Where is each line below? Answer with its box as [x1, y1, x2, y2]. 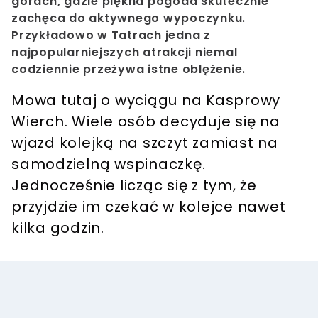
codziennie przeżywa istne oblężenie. [11, 61, 246, 78]
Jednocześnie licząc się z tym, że [11, 175, 257, 196]
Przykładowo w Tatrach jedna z [11, 27, 211, 44]
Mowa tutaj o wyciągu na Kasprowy [11, 90, 280, 111]
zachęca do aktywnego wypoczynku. [11, 10, 246, 27]
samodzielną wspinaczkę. [11, 154, 206, 175]
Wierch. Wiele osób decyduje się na [11, 111, 280, 132]
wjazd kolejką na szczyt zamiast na [11, 133, 278, 153]
